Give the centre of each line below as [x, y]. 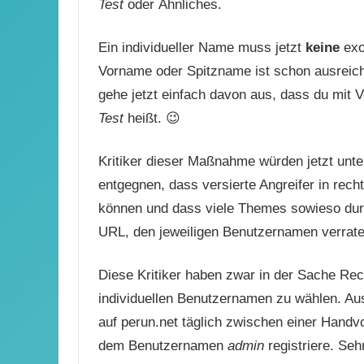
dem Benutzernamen [163, 345]
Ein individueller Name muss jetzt [202, 47]
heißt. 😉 [152, 118]
